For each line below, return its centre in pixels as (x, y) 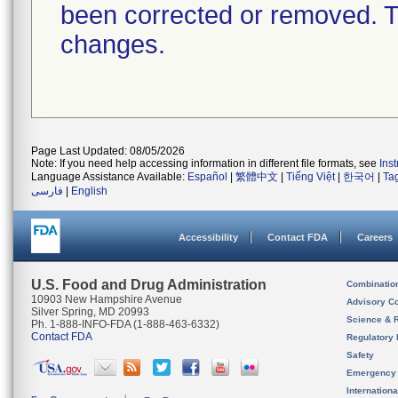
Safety (360, 355)
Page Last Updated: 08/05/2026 (108, 151)
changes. (113, 44)
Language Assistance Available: (109, 177)
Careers (375, 237)
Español (207, 177)
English (89, 191)
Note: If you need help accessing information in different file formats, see (205, 163)
